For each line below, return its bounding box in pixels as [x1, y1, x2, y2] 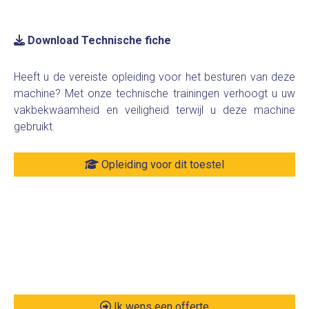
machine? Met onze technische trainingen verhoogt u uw [14, 87, 295, 100]
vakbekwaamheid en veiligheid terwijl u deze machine [14, 103, 295, 117]
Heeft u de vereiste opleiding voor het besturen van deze [14, 70, 295, 83]
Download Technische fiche [28, 34, 171, 47]
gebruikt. [14, 120, 55, 133]
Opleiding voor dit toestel [99, 158, 224, 171]
